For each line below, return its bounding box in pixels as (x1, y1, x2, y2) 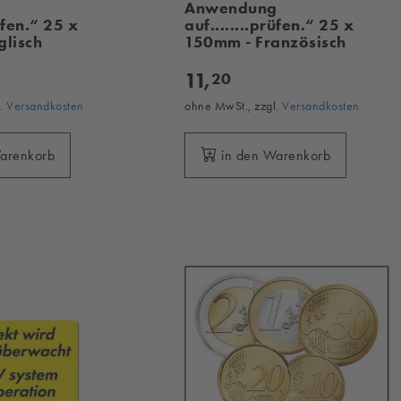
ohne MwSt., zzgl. (184, 98, 283, 113)
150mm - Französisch (184, 31, 346, 52)
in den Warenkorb (221, 146, 331, 164)
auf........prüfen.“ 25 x (184, 14, 354, 35)
